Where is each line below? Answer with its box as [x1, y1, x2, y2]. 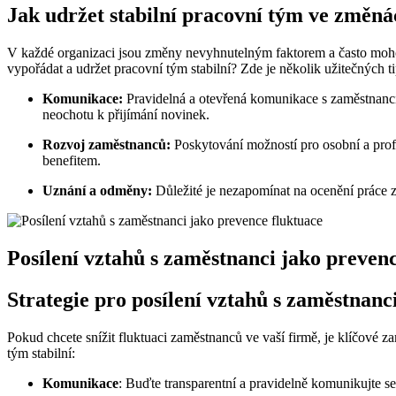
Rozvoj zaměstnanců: [42, 137, 171, 153]
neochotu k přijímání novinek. [42, 107, 209, 123]
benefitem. [42, 153, 101, 169]
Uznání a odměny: [42, 183, 152, 199]
